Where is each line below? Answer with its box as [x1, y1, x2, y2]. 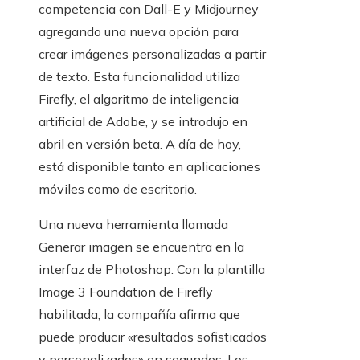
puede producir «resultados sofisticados [39, 329, 267, 346]
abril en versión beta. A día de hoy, [39, 136, 241, 153]
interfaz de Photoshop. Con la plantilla [39, 261, 265, 278]
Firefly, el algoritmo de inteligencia [39, 91, 239, 108]
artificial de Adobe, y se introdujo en [39, 113, 247, 130]
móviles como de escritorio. [39, 181, 197, 198]
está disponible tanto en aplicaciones [39, 158, 260, 175]
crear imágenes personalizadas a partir [39, 46, 266, 63]
